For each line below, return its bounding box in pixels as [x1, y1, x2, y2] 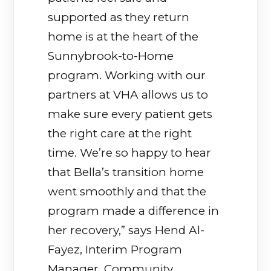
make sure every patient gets [48, 106, 213, 121]
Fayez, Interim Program [48, 242, 183, 256]
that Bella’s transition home [48, 165, 204, 179]
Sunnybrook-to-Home [48, 48, 174, 63]
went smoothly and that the [48, 184, 207, 198]
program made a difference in [48, 203, 220, 218]
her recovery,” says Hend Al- [48, 223, 205, 237]
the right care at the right [48, 126, 192, 140]
